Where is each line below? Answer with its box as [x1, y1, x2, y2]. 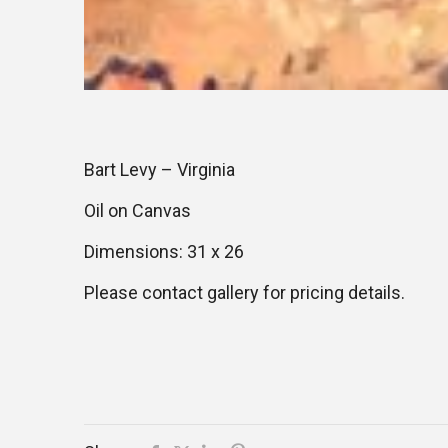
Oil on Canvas [84, 200, 191, 221]
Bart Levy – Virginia [84, 159, 235, 180]
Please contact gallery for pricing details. [84, 282, 405, 303]
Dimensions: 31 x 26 [84, 241, 244, 262]
